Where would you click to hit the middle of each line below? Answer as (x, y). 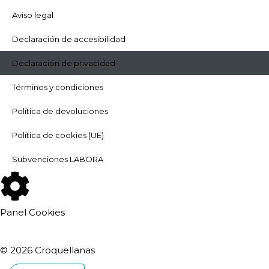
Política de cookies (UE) (58, 135)
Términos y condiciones (58, 87)
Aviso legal (33, 15)
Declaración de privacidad (64, 63)
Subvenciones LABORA (58, 159)
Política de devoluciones (60, 111)
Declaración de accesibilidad (69, 39)
